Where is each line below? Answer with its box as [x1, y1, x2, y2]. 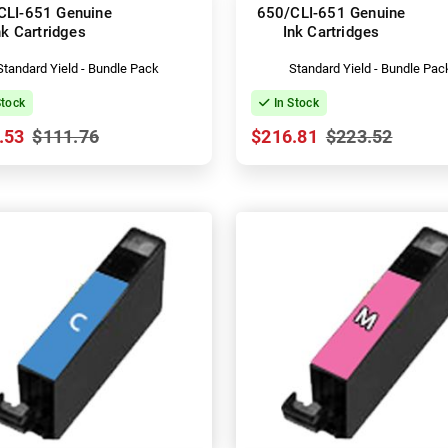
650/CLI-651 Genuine [256, 3, 406, 22]
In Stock [270, 95, 319, 110]
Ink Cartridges [282, 22, 380, 41]
